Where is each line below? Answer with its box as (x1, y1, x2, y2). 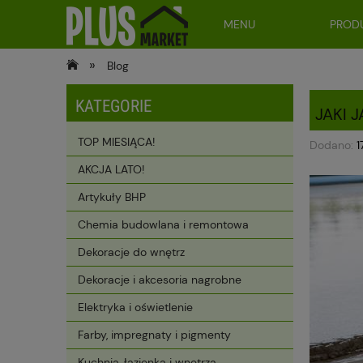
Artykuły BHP (78, 190, 146, 205)
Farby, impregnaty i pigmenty (78, 327, 231, 343)
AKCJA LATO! (78, 162, 144, 177)
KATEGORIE (75, 96, 152, 116)
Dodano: (310, 138, 357, 153)
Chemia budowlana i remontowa (78, 217, 249, 233)
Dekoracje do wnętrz (78, 245, 185, 260)
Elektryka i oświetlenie (78, 300, 193, 315)
